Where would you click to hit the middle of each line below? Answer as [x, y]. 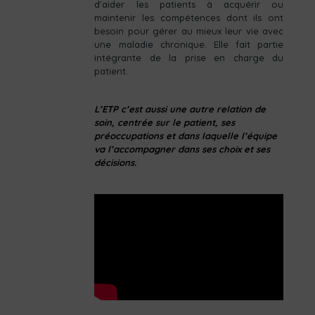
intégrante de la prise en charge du [189, 58]
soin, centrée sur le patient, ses [165, 122]
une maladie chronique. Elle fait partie [189, 44]
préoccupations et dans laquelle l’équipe [186, 136]
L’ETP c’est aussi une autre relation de [180, 109]
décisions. [116, 162]
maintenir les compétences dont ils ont [189, 18]
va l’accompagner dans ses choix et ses [182, 149]
